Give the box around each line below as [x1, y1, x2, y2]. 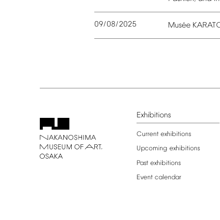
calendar [154, 173, 181, 181]
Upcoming [136, 145, 167, 153]
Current [136, 131, 159, 138]
